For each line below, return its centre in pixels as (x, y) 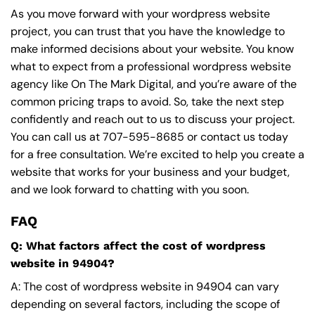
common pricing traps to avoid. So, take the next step (147, 102)
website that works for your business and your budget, (150, 172)
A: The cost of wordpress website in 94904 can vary (145, 286)
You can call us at (57, 137)
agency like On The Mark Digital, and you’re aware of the (154, 84)
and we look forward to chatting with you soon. (130, 190)
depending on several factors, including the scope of (145, 304)
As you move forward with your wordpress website (140, 14)
